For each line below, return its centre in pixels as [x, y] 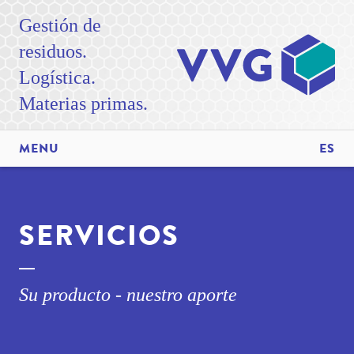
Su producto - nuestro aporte [128, 295]
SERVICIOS [99, 236]
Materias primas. [83, 104]
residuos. [53, 51]
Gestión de [60, 25]
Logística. [57, 77]
